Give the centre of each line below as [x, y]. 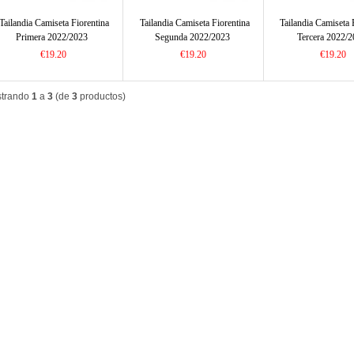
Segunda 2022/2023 [192, 37]
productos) [102, 96]
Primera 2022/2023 [52, 37]
